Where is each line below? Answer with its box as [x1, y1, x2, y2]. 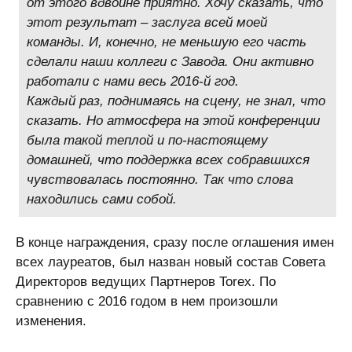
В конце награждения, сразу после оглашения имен [16, 234, 334, 251]
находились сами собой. [27, 191, 178, 207]
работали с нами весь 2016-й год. [27, 73, 240, 90]
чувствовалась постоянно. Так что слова [27, 171, 294, 188]
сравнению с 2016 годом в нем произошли [16, 293, 278, 310]
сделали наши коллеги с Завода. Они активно [27, 53, 314, 70]
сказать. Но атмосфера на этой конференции [27, 112, 321, 129]
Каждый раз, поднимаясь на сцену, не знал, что [27, 93, 326, 109]
